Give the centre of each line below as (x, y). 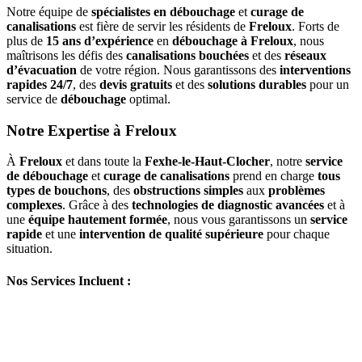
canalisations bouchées (187, 55)
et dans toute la (103, 162)
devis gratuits (136, 84)
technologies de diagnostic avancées (228, 205)
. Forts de (316, 26)
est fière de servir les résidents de (162, 26)
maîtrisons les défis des (66, 55)
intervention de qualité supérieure (171, 234)
